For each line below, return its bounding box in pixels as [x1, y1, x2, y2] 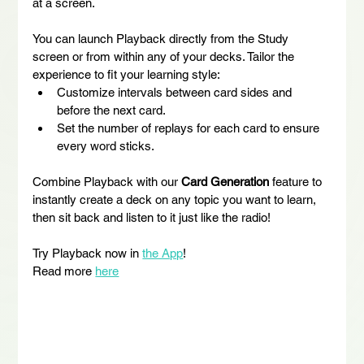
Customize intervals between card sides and [57, 85, 296, 99]
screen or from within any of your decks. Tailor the [32, 50, 298, 63]
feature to [269, 175, 326, 188]
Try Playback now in [32, 246, 143, 260]
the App [142, 246, 184, 260]
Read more [32, 264, 96, 278]
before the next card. [57, 103, 167, 117]
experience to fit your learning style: [32, 67, 221, 81]
